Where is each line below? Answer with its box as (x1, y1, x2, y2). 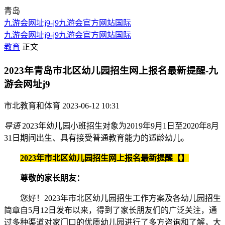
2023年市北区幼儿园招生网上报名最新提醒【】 (20, 154, 189, 163)
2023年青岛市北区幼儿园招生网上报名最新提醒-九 (4, 65, 218, 76)
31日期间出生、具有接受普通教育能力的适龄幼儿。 (4, 134, 189, 143)
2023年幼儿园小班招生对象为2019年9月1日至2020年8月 (20, 122, 219, 131)
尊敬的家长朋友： (20, 174, 84, 183)
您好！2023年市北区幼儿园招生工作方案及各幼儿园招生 (4, 194, 221, 203)
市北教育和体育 (4, 101, 60, 110)
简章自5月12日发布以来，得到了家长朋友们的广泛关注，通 (4, 206, 217, 215)
